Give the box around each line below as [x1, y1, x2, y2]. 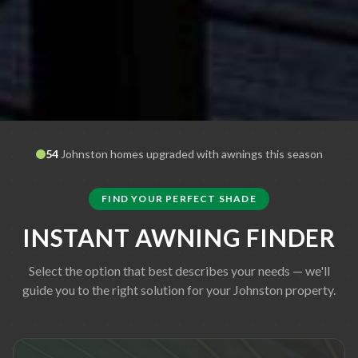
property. [283, 281, 336, 297]
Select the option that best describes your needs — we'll [28, 262, 330, 278]
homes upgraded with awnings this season [107, 146, 323, 161]
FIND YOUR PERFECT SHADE [101, 192, 257, 205]
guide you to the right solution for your [22, 281, 233, 297]
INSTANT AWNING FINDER [22, 222, 336, 252]
